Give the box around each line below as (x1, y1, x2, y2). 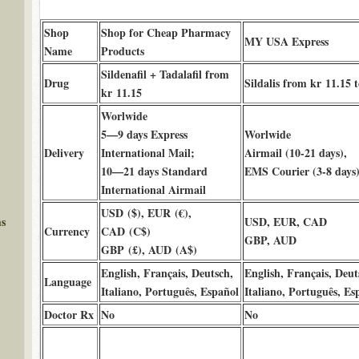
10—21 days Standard (100, 163, 208, 179)
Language (43, 273, 91, 290)
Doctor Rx (43, 306, 94, 323)
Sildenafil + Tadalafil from (100, 66, 229, 83)
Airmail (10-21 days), (244, 144, 347, 161)
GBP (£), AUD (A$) (100, 241, 197, 258)
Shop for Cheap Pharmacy (100, 24, 231, 41)
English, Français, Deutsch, (100, 264, 233, 281)
